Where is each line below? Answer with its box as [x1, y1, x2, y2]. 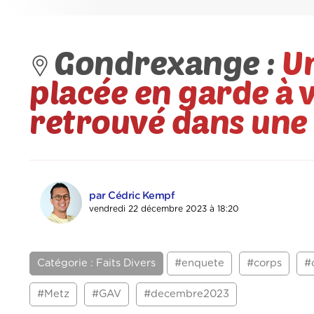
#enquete [175, 258, 224, 269]
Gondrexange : [54, 42, 282, 82]
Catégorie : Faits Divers [37, 258, 156, 269]
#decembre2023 [144, 289, 229, 300]
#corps [247, 258, 282, 269]
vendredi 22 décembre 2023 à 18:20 [89, 205, 239, 214]
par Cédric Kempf [89, 191, 175, 202]
